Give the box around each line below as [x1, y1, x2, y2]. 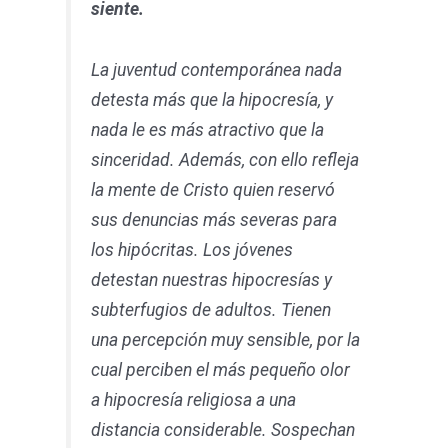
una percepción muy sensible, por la [91, 329, 361, 350]
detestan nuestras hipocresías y [91, 269, 333, 290]
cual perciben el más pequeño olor [91, 359, 351, 380]
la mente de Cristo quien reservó [91, 179, 336, 200]
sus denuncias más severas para [91, 209, 338, 230]
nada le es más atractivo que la [91, 119, 325, 140]
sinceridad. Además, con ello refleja [91, 149, 360, 170]
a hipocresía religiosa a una [91, 389, 297, 410]
